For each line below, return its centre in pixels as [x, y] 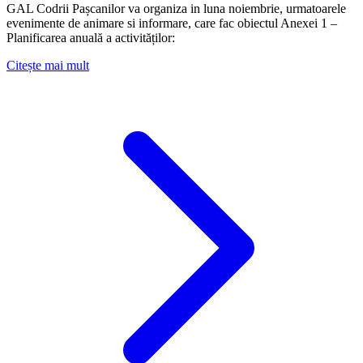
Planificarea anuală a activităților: [91, 37]
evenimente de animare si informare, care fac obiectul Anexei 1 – [172, 23]
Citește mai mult [48, 65]
